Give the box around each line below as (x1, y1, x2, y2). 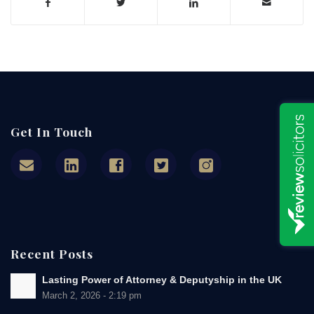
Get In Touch (11, 123, 93, 140)
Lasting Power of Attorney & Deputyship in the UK (42, 275, 282, 286)
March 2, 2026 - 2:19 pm (42, 291, 142, 301)
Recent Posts (11, 245, 93, 262)
